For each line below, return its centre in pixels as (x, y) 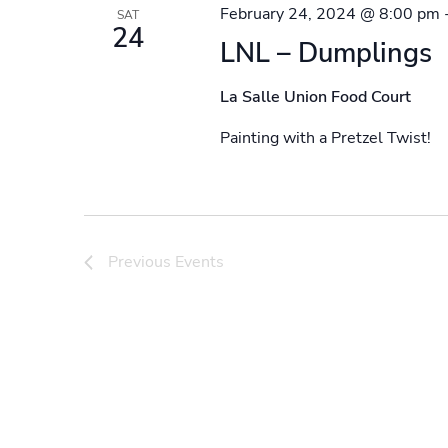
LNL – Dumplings (325, 53)
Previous (141, 262)
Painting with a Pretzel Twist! (325, 138)
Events (199, 262)
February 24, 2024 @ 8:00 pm (329, 14)
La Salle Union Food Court (315, 97)
